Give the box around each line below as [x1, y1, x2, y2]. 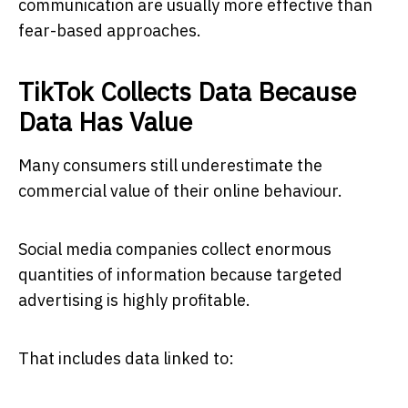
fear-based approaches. [18, 19, 201, 41]
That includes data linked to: [18, 347, 234, 369]
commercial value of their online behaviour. [18, 179, 342, 201]
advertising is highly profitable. [18, 289, 250, 311]
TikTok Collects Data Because [18, 74, 356, 108]
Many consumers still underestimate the [18, 154, 322, 176]
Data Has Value [18, 104, 192, 138]
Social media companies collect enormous [18, 238, 331, 260]
